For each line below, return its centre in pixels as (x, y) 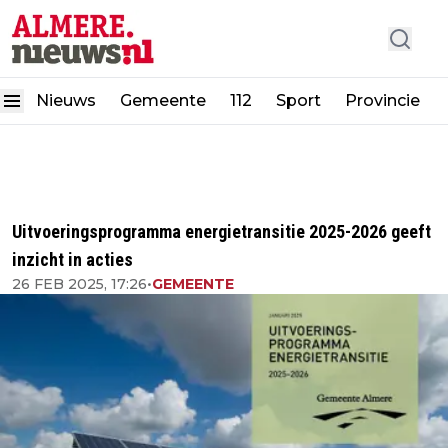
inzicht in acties (72, 259)
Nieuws (66, 101)
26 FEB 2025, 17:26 (79, 284)
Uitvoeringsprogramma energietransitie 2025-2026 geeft (221, 231)
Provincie (384, 101)
